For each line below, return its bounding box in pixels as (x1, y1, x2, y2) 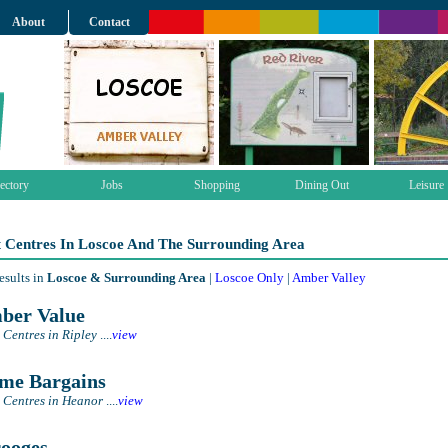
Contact (88, 15, 130, 29)
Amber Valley (292, 270, 366, 285)
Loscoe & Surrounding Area (47, 270, 206, 285)
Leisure (409, 178, 444, 192)
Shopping (193, 178, 240, 192)
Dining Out (294, 178, 349, 192)
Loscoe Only (215, 270, 284, 285)
